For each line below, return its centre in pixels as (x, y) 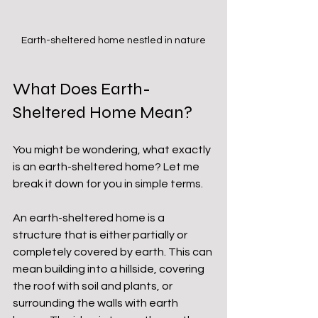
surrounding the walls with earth (97, 303)
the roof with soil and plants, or (94, 286)
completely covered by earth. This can (114, 252)
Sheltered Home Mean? (103, 112)
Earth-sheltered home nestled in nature (114, 40)
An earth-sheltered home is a (90, 218)
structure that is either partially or (101, 235)
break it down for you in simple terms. (108, 183)
